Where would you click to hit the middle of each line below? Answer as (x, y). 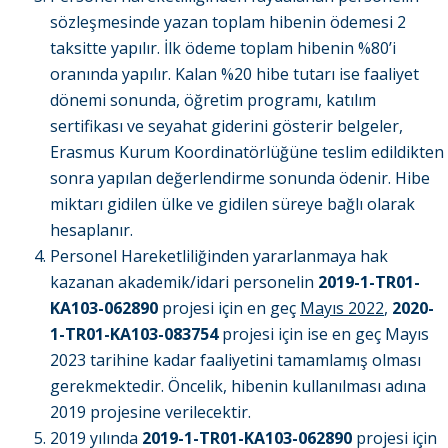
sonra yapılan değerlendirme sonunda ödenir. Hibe (240, 178)
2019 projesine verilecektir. (150, 412)
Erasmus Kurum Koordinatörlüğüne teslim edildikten (247, 152)
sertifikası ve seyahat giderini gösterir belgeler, (226, 126)
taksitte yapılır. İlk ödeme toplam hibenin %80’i (223, 48)
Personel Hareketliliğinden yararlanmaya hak (219, 256)
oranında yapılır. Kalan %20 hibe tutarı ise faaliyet (234, 74)
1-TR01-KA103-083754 (134, 334)
